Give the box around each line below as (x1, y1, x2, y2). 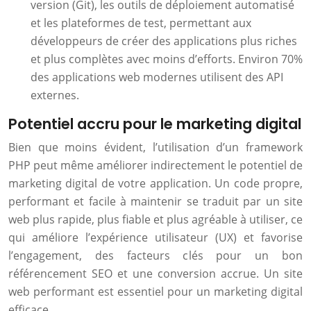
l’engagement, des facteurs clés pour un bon (8, 248, 303, 263)
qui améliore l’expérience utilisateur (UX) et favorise (8, 230, 303, 245)
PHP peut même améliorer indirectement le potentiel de (8, 158, 303, 173)
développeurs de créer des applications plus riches (31, 33, 297, 49)
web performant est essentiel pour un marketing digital (8, 284, 303, 299)
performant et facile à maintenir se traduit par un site (8, 194, 303, 209)
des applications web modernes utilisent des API (31, 69, 283, 85)
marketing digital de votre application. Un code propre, (8, 176, 303, 191)
